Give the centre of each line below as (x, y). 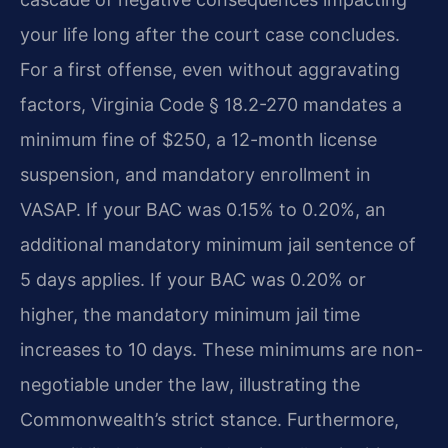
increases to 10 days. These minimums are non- (221, 350)
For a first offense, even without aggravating (210, 70)
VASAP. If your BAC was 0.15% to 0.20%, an (203, 210)
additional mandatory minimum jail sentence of (218, 245)
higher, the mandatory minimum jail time (190, 315)
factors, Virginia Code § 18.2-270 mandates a (211, 105)
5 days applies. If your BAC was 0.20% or (193, 280)
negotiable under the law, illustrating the (190, 385)
